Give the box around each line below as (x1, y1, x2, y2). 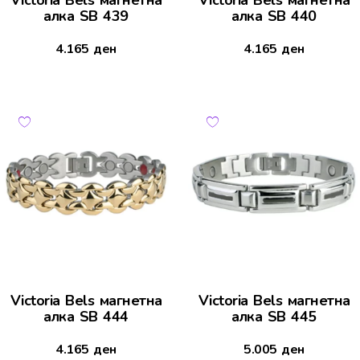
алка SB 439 (43, 6, 129, 27)
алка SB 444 (43, 307, 129, 327)
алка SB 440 (231, 6, 317, 27)
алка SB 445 (231, 307, 317, 327)
